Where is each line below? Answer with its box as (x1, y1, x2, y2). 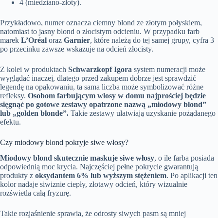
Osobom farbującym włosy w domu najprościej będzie (28, 91, 206, 100)
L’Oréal (21, 36, 47, 44)
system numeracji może (132, 65, 205, 73)
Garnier (64, 36, 90, 44)
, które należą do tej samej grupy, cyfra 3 (90, 36, 214, 44)
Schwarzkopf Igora (68, 65, 132, 73)
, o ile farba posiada (154, 154, 214, 163)
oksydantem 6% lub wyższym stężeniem (35, 171, 166, 180)
